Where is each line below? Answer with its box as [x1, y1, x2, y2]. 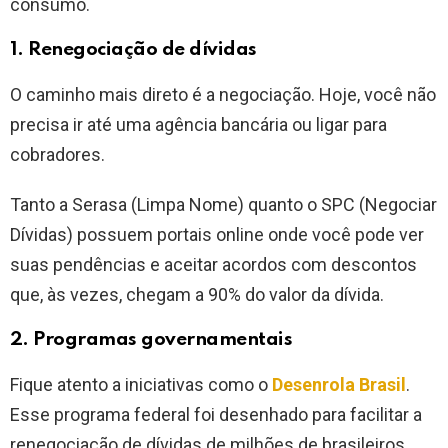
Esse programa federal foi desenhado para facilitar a [10, 404, 422, 426]
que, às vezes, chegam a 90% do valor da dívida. [10, 284, 384, 306]
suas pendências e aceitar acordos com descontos [10, 254, 417, 276]
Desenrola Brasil [272, 374, 406, 396]
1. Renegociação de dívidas [10, 40, 257, 60]
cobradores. [10, 144, 109, 166]
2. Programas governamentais [10, 330, 293, 350]
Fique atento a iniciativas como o [10, 374, 272, 396]
